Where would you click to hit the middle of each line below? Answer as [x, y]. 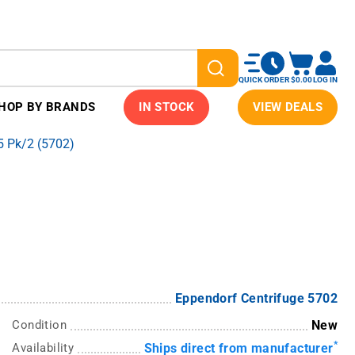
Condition [39, 325]
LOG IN [325, 80]
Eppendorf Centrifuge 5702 [256, 299]
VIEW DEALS [287, 107]
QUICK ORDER [264, 79]
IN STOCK [167, 107]
